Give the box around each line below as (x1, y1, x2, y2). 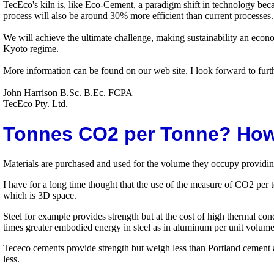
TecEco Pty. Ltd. (3, 98, 68, 109)
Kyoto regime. (3, 43, 59, 54)
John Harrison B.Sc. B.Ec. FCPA (3, 87, 133, 98)
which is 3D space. (3, 190, 76, 201)
